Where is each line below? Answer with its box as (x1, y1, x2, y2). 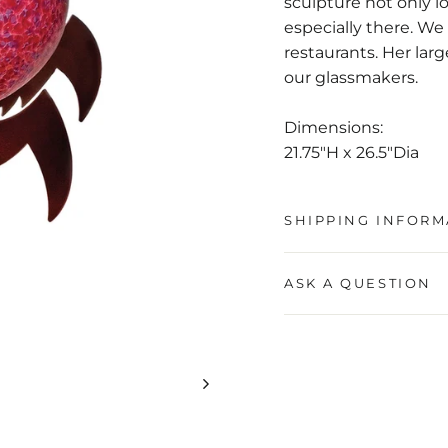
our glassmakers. (284, 68, 418, 87)
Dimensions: (284, 118, 383, 137)
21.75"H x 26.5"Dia (284, 143, 419, 162)
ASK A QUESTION (284, 275, 432, 291)
